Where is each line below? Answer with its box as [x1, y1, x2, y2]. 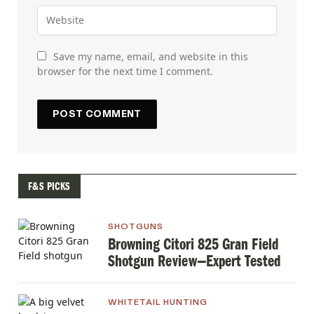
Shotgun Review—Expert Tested [108, 251, 280, 271]
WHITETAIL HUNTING [108, 294, 207, 309]
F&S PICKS [28, 179, 71, 193]
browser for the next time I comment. [37, 64, 213, 78]
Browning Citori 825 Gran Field [108, 234, 278, 254]
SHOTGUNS [108, 219, 163, 233]
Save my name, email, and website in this [53, 49, 248, 63]
